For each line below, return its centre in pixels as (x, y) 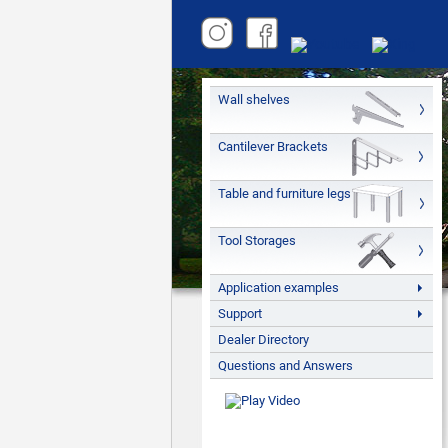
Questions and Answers (285, 365)
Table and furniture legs (284, 193)
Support (240, 313)
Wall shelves (254, 99)
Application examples (278, 287)
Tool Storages (257, 240)
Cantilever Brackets (273, 146)
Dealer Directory (263, 339)
